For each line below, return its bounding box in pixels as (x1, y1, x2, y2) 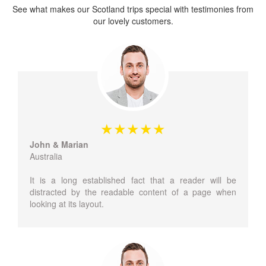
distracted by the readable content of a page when (30, 186, 236, 198)
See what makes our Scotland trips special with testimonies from (12, 3, 254, 15)
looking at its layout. (30, 198, 104, 210)
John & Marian (30, 138, 88, 150)
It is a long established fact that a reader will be (30, 174, 236, 186)
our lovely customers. (93, 15, 173, 27)
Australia (30, 150, 62, 162)
